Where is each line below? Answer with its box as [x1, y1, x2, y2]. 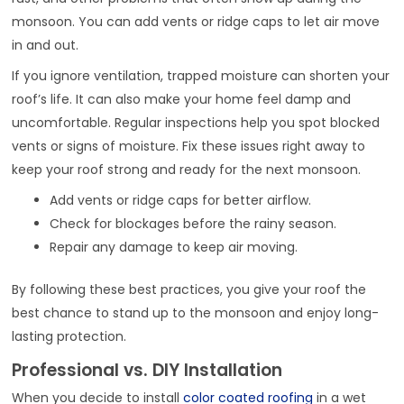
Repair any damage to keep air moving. [50, 237, 298, 256]
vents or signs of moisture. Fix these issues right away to [12, 136, 366, 155]
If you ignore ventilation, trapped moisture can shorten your [12, 66, 390, 85]
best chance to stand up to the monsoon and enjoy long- [12, 303, 380, 322]
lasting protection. [12, 326, 127, 345]
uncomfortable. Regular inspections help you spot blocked [12, 113, 381, 132]
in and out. [12, 35, 79, 54]
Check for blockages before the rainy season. [50, 214, 337, 233]
